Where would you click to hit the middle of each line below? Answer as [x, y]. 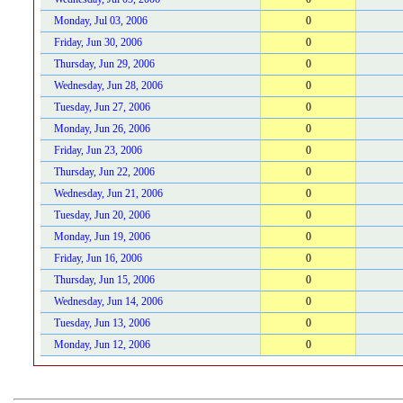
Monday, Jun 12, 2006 [102, 345]
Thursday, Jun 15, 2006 [104, 280]
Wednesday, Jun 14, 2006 [108, 301]
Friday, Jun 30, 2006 [98, 42]
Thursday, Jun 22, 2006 [104, 172]
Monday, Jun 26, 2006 [102, 129]
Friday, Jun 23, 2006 [98, 150]
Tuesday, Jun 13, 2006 [102, 323]
